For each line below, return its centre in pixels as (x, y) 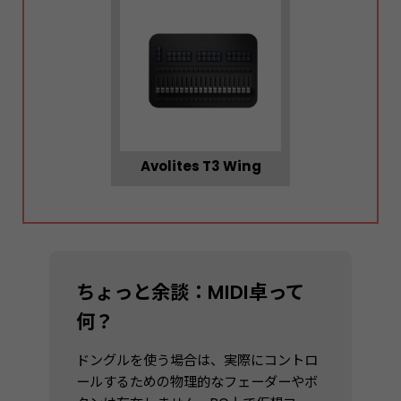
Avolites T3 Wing (200, 166)
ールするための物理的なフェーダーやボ (197, 381)
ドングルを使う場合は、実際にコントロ (197, 360)
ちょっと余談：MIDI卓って (190, 292)
